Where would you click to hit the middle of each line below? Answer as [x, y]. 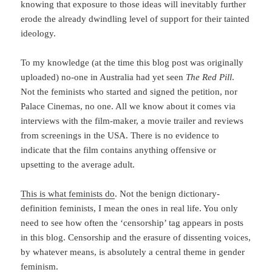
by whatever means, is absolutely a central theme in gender [133, 252]
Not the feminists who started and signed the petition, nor [129, 91]
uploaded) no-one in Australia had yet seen [104, 77]
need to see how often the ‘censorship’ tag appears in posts [132, 223]
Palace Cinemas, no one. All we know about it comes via [128, 106]
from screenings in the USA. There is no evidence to [120, 135]
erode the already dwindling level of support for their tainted [135, 19]
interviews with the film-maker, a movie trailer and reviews [132, 121]
